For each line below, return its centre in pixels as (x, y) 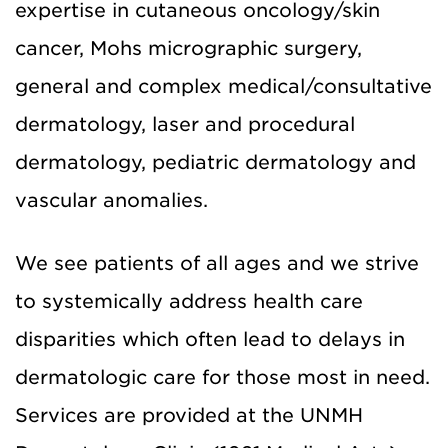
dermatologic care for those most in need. (222, 377)
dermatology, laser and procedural (185, 124)
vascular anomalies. (111, 200)
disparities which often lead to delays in (210, 339)
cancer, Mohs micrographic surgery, (188, 48)
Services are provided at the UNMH (189, 415)
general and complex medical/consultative (223, 86)
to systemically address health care (189, 301)
